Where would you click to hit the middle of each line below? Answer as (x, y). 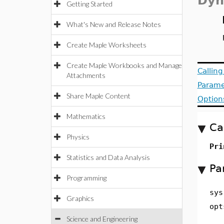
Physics (78, 137)
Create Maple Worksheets (106, 45)
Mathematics (86, 116)
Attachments (86, 75)
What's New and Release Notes (114, 24)
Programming (86, 178)
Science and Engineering (102, 219)
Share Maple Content (98, 96)
